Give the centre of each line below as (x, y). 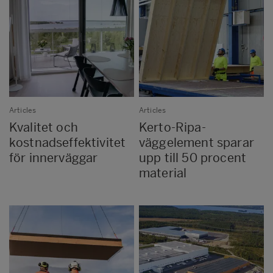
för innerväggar (54, 158)
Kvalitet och (44, 127)
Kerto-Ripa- (172, 127)
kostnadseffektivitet (68, 142)
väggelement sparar (197, 142)
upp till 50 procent (193, 158)
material (163, 173)
